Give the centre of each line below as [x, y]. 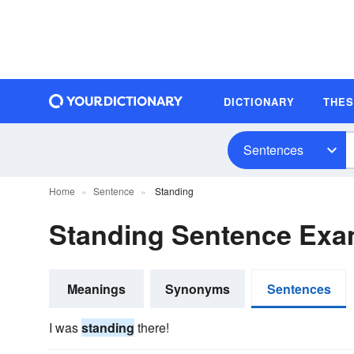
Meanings [96, 289]
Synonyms [198, 289]
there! [152, 328]
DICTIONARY [259, 101]
